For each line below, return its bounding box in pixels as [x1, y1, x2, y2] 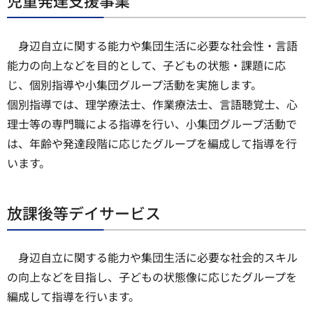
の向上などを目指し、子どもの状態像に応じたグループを [7, 268, 297, 285]
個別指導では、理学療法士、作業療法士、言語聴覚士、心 [7, 95, 298, 112]
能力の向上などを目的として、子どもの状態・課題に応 [7, 56, 286, 73]
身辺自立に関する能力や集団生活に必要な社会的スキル [18, 248, 298, 265]
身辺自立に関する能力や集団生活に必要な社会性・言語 [18, 36, 298, 54]
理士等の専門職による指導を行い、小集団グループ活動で [7, 115, 297, 132]
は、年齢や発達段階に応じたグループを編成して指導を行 [7, 134, 297, 152]
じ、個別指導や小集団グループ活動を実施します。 [7, 75, 262, 93]
